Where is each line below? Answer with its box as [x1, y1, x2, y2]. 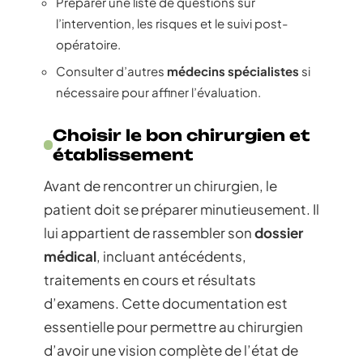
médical [44, 247, 96, 265]
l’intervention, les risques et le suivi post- [56, 15, 288, 31]
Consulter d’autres [56, 63, 167, 79]
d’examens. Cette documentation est [44, 294, 288, 312]
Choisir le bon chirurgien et [53, 126, 310, 145]
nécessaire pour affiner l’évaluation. [56, 84, 261, 100]
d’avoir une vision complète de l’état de [44, 341, 298, 359]
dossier [254, 224, 303, 241]
